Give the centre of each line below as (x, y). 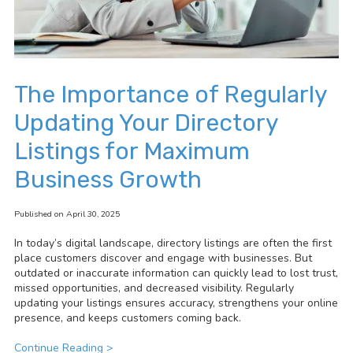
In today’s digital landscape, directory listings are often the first (173, 243)
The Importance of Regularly (171, 95)
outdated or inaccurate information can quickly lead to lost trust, (176, 273)
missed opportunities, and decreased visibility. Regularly (154, 288)
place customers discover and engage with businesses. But (163, 258)
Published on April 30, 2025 (67, 214)
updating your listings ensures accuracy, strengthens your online (176, 303)
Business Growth (113, 180)
